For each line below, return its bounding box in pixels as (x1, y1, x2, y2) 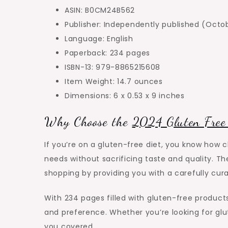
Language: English (65, 34, 133, 44)
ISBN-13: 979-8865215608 (65, 62, 161, 73)
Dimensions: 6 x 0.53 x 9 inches (65, 91, 185, 101)
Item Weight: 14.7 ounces (65, 76, 163, 87)
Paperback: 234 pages (65, 48, 150, 59)
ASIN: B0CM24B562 (65, 5, 135, 16)
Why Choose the (44, 113, 132, 130)
